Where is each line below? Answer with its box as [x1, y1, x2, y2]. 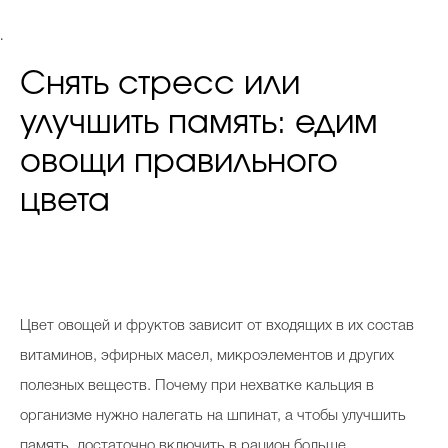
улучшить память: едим [20, 106, 378, 139]
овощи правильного [20, 145, 338, 178]
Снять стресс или [20, 67, 300, 100]
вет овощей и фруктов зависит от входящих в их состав [31, 318, 414, 333]
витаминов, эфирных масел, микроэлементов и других [20, 348, 394, 363]
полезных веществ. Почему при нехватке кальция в [20, 378, 374, 393]
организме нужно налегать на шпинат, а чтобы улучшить [20, 408, 406, 423]
